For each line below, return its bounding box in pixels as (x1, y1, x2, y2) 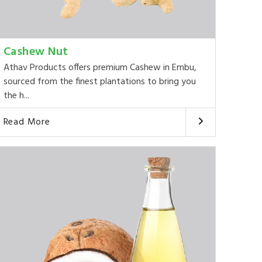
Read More (3, 115, 50, 130)
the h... (3, 88, 29, 104)
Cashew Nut (3, 43, 68, 62)
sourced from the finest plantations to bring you (3, 74, 196, 90)
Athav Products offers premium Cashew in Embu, (3, 60, 196, 76)
